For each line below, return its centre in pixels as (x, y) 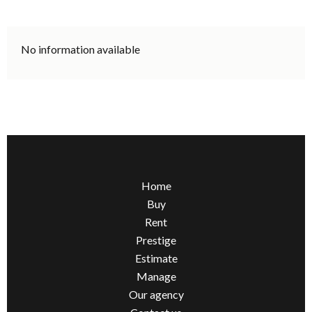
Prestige (156, 240)
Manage (156, 276)
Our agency (156, 295)
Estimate (156, 258)
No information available (80, 49)
